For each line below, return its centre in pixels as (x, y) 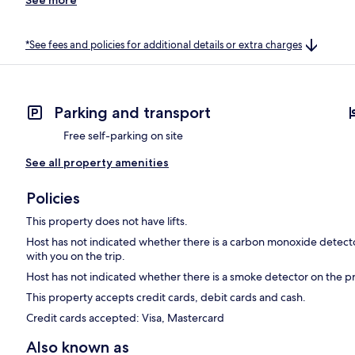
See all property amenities (97, 163)
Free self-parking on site (123, 136)
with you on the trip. (76, 256)
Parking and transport (132, 113)
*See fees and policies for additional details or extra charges (164, 44)
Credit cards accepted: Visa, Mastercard (126, 318)
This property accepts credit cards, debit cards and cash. (166, 298)
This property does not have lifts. (107, 221)
